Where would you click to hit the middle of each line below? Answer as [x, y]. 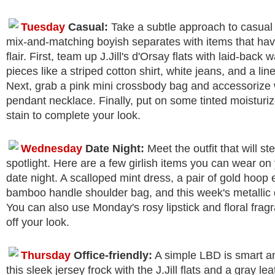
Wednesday [52, 149]
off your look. [38, 223]
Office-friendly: [111, 256]
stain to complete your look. [73, 116]
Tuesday [43, 27]
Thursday [46, 256]
